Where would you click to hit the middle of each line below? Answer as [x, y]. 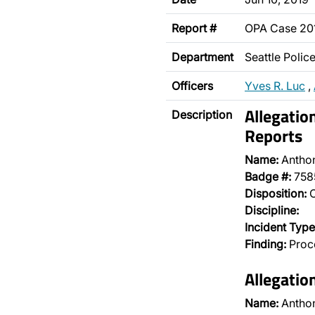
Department [202, 57]
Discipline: [272, 210]
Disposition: [276, 193]
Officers [192, 86]
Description [202, 115]
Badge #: [268, 176]
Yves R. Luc [275, 86]
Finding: [265, 244]
